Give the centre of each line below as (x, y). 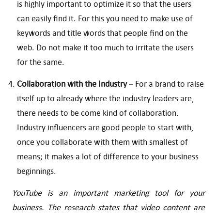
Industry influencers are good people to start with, (105, 128)
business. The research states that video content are (108, 208)
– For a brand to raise (165, 84)
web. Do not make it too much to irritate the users (105, 48)
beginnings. (37, 171)
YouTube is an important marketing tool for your (108, 193)
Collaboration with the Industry (72, 84)
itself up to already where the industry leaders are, (105, 99)
